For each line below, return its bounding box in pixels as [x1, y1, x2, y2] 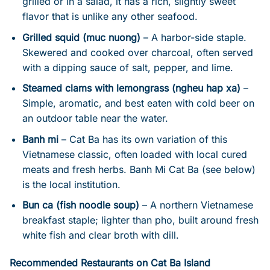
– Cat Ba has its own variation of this [58, 133, 227, 145]
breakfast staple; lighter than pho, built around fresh [22, 214, 259, 227]
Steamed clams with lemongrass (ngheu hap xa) [22, 82, 240, 95]
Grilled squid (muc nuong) [22, 31, 140, 43]
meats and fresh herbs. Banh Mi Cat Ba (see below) [22, 163, 256, 175]
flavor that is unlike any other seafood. [22, 10, 198, 22]
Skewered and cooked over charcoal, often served [22, 46, 253, 58]
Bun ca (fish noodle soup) [22, 199, 139, 212]
